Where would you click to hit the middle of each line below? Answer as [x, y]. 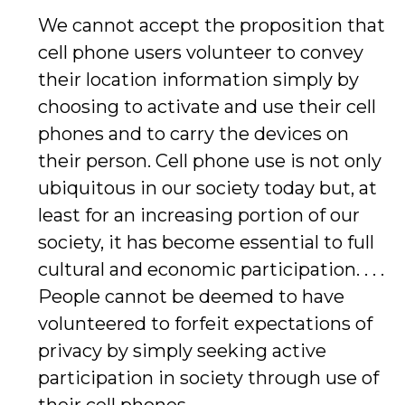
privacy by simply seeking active [182, 351]
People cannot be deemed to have [191, 297]
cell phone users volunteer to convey [201, 52]
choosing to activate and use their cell [207, 107]
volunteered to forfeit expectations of [205, 324]
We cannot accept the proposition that [212, 25]
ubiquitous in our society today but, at [207, 188]
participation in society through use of [208, 378]
